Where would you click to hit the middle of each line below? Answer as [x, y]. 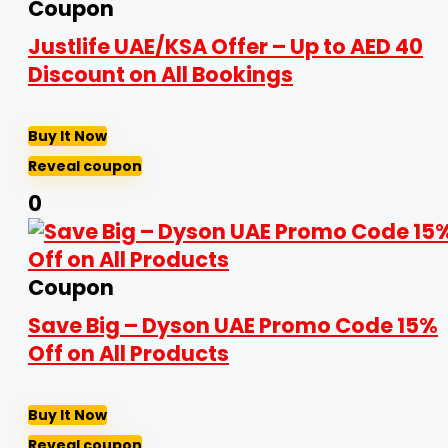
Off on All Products [128, 353]
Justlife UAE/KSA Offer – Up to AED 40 [225, 46]
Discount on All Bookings [160, 74]
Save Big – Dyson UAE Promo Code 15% [233, 325]
